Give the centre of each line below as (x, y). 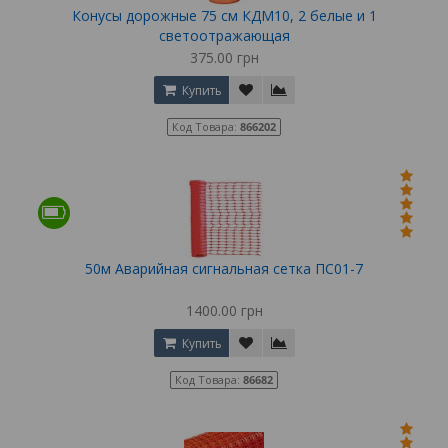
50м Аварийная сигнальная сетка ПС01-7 (224, 268)
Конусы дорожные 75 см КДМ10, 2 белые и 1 (224, 15)
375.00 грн (224, 57)
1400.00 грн (224, 310)
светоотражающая (224, 35)
